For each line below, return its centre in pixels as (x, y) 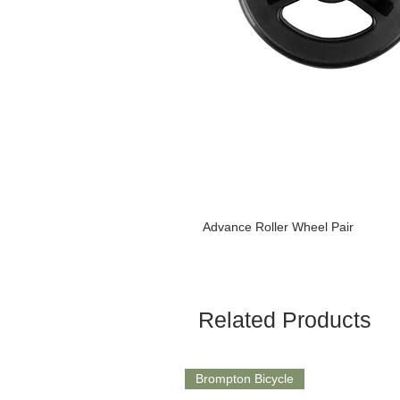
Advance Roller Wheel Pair (278, 226)
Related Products (285, 319)
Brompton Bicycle (245, 378)
